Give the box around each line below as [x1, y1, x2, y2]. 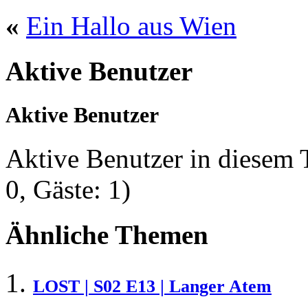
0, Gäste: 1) [5, 174, 131, 204]
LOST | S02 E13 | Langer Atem [33, 276, 272, 296]
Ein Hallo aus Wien [26, 11, 236, 41]
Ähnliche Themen [5, 220, 208, 250]
